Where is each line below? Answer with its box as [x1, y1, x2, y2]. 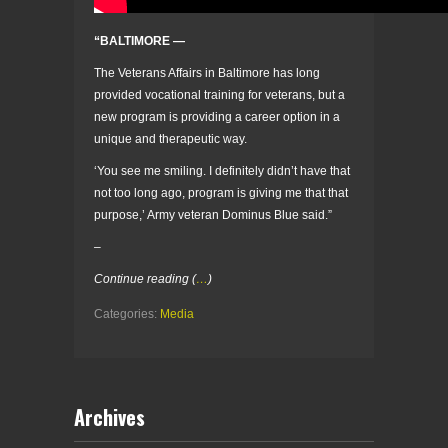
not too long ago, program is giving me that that [94, 186, 348, 201]
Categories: [94, 307, 160, 322]
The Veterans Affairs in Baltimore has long [94, 66, 320, 81]
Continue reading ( [94, 272, 196, 287]
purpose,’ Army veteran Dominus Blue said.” [94, 208, 332, 223]
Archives [74, 402, 145, 433]
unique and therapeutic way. [94, 132, 247, 147]
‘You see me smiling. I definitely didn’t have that [94, 164, 350, 179]
